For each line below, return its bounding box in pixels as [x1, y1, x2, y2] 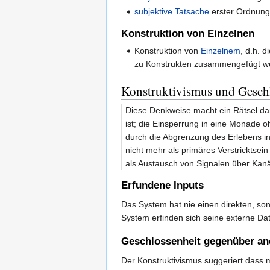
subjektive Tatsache [134, 6, 210, 16]
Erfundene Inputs [121, 180, 204, 192]
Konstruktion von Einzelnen [121, 28, 254, 40]
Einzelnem [201, 46, 241, 56]
